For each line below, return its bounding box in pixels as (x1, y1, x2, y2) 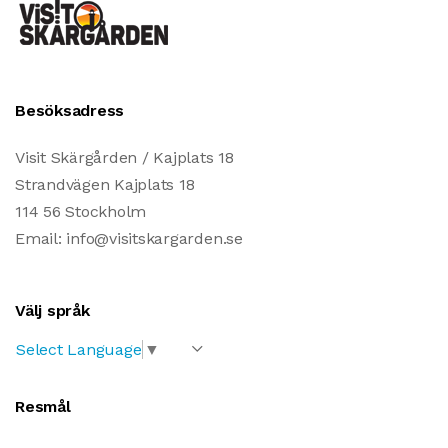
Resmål (15, 396, 71, 416)
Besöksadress (15, 101, 125, 121)
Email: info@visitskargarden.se (15, 229, 243, 249)
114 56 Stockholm (15, 202, 147, 222)
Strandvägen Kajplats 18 (15, 175, 195, 195)
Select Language (16, 339, 142, 359)
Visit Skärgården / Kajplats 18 (15, 148, 234, 168)
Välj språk (15, 301, 90, 321)
